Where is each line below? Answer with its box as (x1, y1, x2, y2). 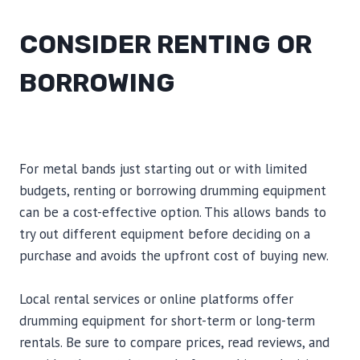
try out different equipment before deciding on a (19, 225, 310, 243)
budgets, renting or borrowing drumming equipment (19, 182, 326, 199)
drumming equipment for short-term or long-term (19, 312, 315, 329)
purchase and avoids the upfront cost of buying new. (19, 247, 329, 264)
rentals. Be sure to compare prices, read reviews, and (19, 333, 329, 351)
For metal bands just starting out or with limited (19, 160, 307, 178)
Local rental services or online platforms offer (19, 290, 293, 308)
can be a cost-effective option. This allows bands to (19, 203, 326, 221)
